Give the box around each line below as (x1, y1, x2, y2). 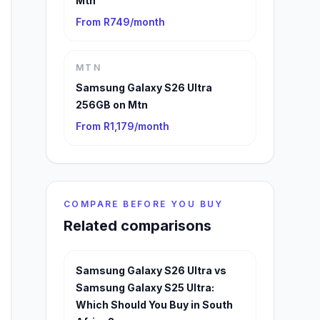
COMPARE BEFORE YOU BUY (64, 199, 224, 209)
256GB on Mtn (76, 99, 148, 111)
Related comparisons (64, 217, 211, 234)
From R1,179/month (76, 120, 169, 132)
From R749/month (76, 16, 165, 28)
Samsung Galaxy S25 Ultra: (76, 281, 214, 294)
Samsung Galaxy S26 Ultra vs (76, 264, 226, 276)
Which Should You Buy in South (76, 299, 233, 311)
